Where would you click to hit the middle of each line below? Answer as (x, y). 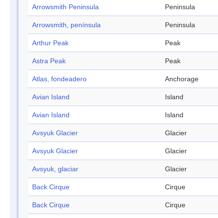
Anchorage (182, 79)
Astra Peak (49, 61)
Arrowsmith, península (66, 25)
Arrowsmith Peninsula (65, 7)
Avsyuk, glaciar (55, 169)
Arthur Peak (50, 43)
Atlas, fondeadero (59, 79)
